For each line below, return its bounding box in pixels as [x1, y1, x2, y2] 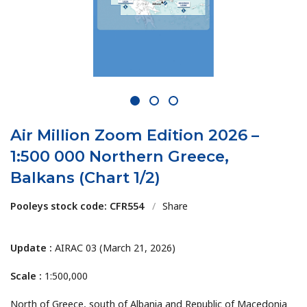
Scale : [10, 269, 42, 283]
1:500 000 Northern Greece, [10, 147, 230, 167]
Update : [10, 241, 53, 255]
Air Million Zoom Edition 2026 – [10, 125, 260, 145]
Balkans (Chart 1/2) [10, 168, 161, 188]
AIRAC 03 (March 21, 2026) [55, 241, 176, 255]
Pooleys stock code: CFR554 [10, 199, 145, 213]
